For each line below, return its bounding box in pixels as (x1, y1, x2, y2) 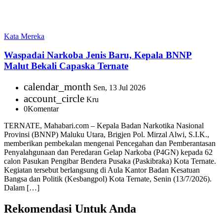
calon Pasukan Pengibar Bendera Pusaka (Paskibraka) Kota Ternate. (4, 157, 216, 165)
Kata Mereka (4, 32, 44, 40)
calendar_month (24, 81, 91, 92)
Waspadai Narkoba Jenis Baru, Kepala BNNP (4, 50, 192, 61)
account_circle (24, 93, 84, 104)
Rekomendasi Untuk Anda (4, 202, 136, 215)
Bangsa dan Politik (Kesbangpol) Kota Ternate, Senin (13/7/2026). (4, 175, 212, 183)
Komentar (28, 105, 59, 113)
